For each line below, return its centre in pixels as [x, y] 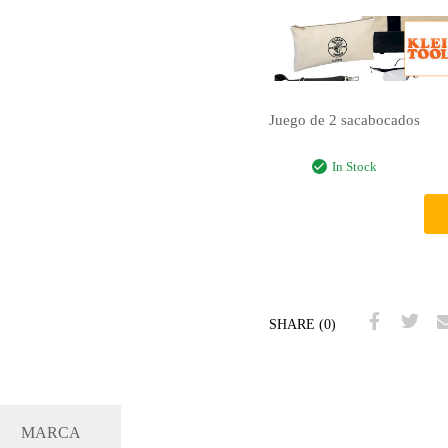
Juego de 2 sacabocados [344, 119]
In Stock [354, 167]
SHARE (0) [302, 324]
